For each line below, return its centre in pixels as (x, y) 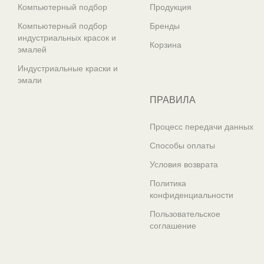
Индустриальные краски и (68, 68)
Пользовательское (185, 214)
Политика (168, 183)
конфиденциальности (192, 195)
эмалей (32, 49)
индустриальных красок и (67, 38)
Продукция (171, 7)
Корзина (166, 45)
